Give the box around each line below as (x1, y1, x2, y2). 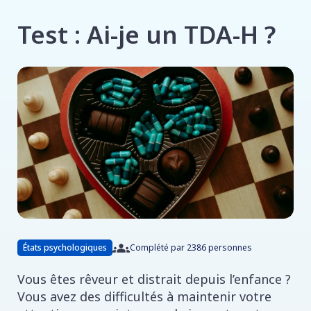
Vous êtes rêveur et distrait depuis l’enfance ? (17, 270, 291, 287)
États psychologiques (23, 242, 107, 254)
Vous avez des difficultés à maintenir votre (17, 287, 271, 305)
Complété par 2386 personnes (130, 242, 252, 254)
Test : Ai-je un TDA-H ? (17, 18, 276, 51)
